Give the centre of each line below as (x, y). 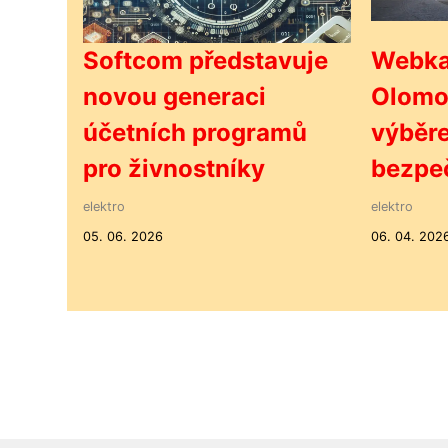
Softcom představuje (205, 61)
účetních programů (195, 133)
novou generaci (174, 97)
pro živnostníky (174, 169)
